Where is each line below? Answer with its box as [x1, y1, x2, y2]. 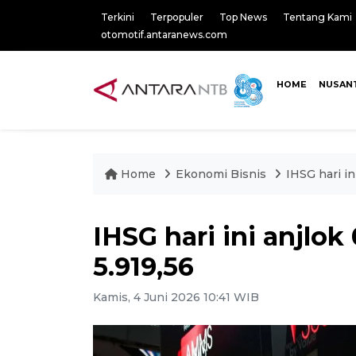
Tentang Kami [283, 11, 352, 23]
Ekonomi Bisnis [176, 167, 266, 181]
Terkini [101, 11, 134, 23]
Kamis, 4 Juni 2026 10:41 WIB [93, 290, 259, 304]
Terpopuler [150, 11, 203, 23]
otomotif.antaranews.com [101, 29, 227, 41]
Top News [219, 11, 267, 23]
